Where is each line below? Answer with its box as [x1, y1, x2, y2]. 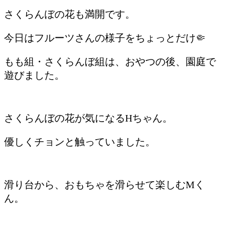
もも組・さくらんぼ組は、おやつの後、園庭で [4, 55, 216, 67]
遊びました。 [4, 69, 65, 81]
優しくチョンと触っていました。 [4, 136, 155, 147]
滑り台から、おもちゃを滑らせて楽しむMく [4, 179, 205, 190]
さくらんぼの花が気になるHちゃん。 [4, 112, 173, 124]
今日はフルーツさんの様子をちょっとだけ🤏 [4, 32, 206, 43]
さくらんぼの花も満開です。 [4, 8, 135, 20]
